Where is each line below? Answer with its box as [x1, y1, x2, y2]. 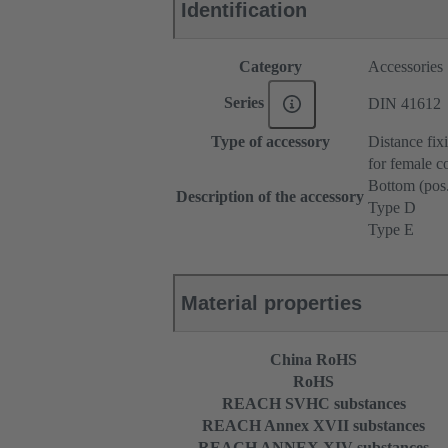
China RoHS [270, 351, 357, 369]
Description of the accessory [176, 188, 364, 206]
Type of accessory [210, 133, 330, 151]
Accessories [368, 58, 443, 76]
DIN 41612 [368, 95, 441, 113]
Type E [368, 221, 414, 239]
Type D [368, 199, 416, 217]
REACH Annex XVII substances [202, 417, 425, 435]
